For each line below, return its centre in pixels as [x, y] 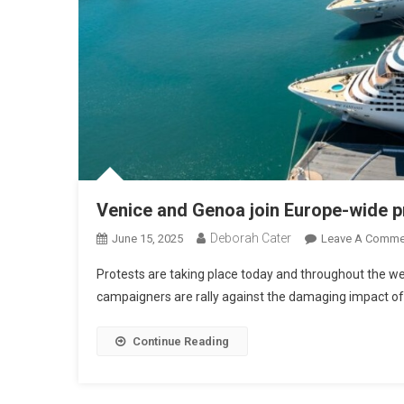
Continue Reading [181, 341]
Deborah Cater [251, 238]
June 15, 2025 [147, 239]
